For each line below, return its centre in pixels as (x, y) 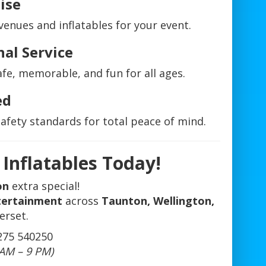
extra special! (44, 186)
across (82, 201)
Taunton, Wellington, (158, 201)
